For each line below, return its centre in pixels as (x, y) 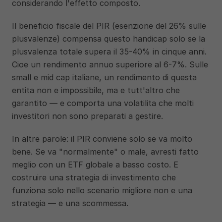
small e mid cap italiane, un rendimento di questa (104, 77)
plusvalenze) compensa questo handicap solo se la (109, 39)
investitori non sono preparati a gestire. (87, 116)
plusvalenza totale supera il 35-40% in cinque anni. (109, 52)
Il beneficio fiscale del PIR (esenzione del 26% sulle (109, 26)
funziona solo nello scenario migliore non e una (102, 190)
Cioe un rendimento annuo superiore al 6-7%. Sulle (110, 64)
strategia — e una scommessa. (70, 203)
